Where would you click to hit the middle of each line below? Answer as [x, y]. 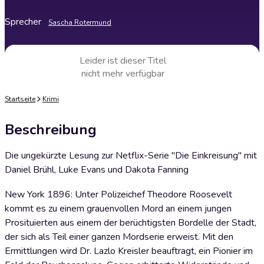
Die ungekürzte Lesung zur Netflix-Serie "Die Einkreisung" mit [131, 156]
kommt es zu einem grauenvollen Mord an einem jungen [118, 209]
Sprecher [23, 22]
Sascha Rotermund [80, 22]
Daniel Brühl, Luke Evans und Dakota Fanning [97, 170]
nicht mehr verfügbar [123, 74]
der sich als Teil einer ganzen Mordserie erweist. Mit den [119, 237]
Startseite [20, 99]
